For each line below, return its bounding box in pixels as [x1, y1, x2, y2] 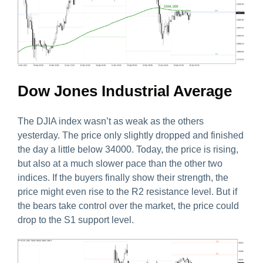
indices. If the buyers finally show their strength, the [18, 173, 228, 183]
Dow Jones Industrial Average [18, 82, 232, 100]
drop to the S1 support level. [18, 215, 134, 225]
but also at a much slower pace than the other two [18, 159, 222, 169]
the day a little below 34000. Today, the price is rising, [18, 144, 238, 155]
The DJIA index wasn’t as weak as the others [18, 116, 204, 127]
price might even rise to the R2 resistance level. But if [18, 187, 237, 197]
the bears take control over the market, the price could [18, 201, 239, 211]
